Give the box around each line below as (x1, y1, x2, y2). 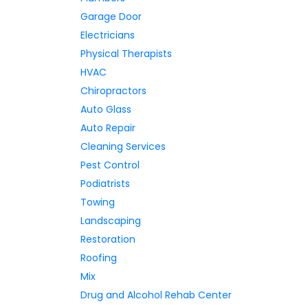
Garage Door (80, 10, 142, 23)
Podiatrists (80, 177, 130, 190)
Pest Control (80, 158, 140, 172)
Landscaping (80, 214, 141, 228)
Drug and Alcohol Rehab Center (80, 288, 232, 302)
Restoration (80, 232, 135, 246)
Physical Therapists (80, 47, 172, 60)
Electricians (80, 28, 135, 42)
